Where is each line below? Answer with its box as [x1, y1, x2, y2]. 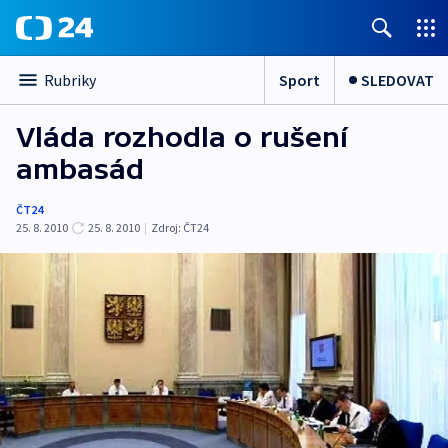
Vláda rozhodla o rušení [16, 121, 348, 153]
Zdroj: [151, 220, 181, 235]
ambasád [16, 153, 144, 185]
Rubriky [44, 70, 96, 90]
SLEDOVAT [361, 69, 434, 90]
